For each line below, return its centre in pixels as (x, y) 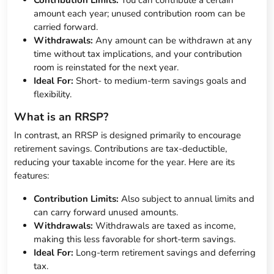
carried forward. (66, 27)
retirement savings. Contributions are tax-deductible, (121, 149)
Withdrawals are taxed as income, (165, 226)
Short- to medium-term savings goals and (160, 81)
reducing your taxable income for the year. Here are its (125, 162)
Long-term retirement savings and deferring (165, 253)
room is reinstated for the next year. (106, 68)
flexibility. (53, 94)
